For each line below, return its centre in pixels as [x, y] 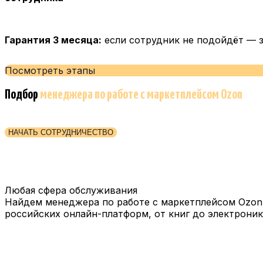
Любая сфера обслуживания [71, 190]
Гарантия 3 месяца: [53, 40]
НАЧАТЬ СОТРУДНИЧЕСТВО [61, 132]
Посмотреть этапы [50, 70]
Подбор [22, 95]
